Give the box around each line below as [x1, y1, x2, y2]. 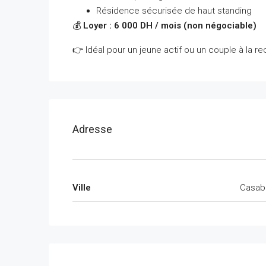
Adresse [72, 122, 112, 135]
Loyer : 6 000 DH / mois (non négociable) [83, 20, 256, 31]
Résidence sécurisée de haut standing [96, 5, 252, 16]
